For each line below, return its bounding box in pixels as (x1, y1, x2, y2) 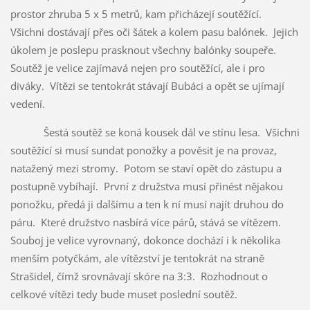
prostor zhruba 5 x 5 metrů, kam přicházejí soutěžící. (10, 6, 264, 21)
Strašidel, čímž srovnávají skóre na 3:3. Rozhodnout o (10, 268, 268, 283)
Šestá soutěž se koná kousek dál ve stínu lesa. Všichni (10, 125, 300, 139)
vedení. (10, 96, 45, 111)
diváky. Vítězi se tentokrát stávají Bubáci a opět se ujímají (10, 78, 284, 93)
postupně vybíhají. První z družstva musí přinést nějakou (10, 179, 283, 193)
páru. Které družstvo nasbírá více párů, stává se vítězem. (10, 215, 284, 229)
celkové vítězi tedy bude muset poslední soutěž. (10, 286, 240, 301)
